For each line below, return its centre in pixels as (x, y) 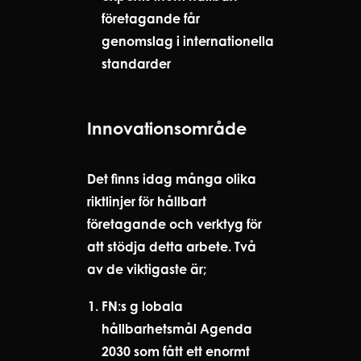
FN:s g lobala (142, 306)
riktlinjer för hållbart (147, 201)
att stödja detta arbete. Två (172, 246)
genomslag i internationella (188, 41)
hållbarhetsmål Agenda (177, 328)
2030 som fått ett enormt (176, 351)
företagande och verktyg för (174, 224)
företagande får (151, 18)
